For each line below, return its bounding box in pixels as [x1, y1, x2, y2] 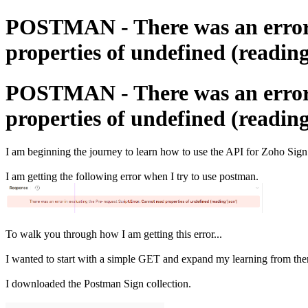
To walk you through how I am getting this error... [5, 228, 222, 240]
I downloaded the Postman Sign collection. [5, 277, 191, 289]
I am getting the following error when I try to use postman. [5, 170, 258, 183]
